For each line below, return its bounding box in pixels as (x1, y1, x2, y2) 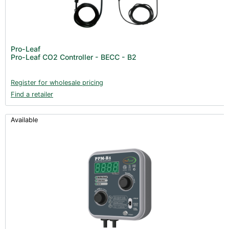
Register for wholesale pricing (11, 78, 103, 86)
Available (11, 116, 38, 124)
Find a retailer (11, 90, 53, 98)
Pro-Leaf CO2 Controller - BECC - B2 (11, 52, 136, 61)
